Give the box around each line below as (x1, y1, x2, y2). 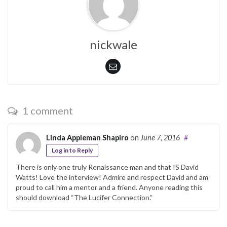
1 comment (20, 104, 73, 117)
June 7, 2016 (140, 133, 180, 142)
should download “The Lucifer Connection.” (16, 193, 153, 202)
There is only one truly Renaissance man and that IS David (16, 162, 199, 171)
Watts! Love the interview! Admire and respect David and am (16, 172, 208, 181)
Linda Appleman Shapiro (46, 133, 129, 142)
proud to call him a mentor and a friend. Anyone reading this (16, 182, 203, 192)
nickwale (90, 36, 137, 52)
